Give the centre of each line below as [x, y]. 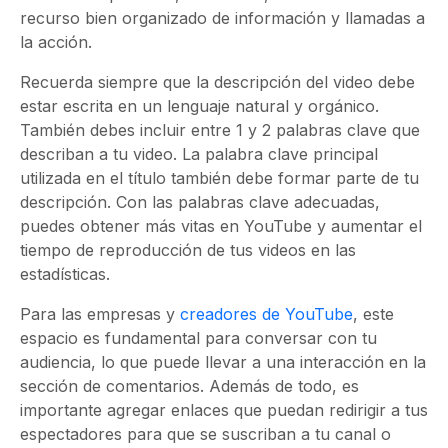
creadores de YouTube [266, 314]
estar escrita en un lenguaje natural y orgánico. [199, 106]
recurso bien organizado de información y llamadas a [222, 18]
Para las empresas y [100, 314]
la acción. [56, 42]
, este [373, 314]
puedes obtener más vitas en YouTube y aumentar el [221, 226]
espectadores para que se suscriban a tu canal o [205, 434]
